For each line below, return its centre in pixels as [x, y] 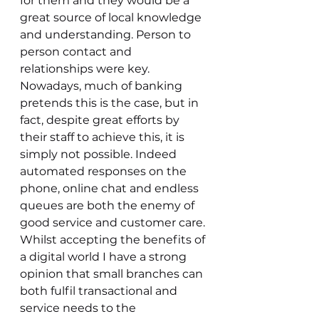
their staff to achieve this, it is [104, 137]
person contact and [77, 52]
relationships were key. [86, 69]
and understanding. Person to [107, 35]
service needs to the [79, 308]
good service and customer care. [114, 223]
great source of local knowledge [112, 17]
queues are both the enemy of [109, 205]
